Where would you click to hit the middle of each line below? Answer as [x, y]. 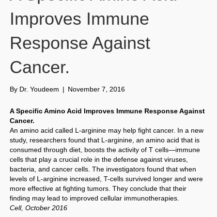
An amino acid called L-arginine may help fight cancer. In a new [107, 131]
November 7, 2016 [96, 89]
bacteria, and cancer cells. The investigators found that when [103, 169]
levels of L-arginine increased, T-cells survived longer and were [106, 179]
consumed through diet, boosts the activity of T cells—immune [105, 150]
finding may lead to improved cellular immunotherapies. [94, 198]
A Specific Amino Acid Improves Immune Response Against [107, 111]
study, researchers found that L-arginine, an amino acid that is [105, 140]
